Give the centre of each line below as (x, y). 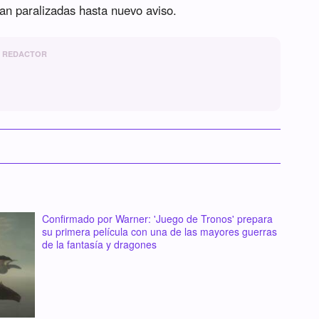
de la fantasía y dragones (99, 245)
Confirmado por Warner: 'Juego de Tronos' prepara (157, 219)
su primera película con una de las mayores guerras (159, 232)
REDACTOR (25, 54)
